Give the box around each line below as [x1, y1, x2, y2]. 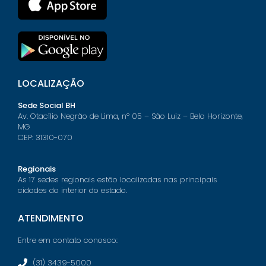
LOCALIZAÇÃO [18, 77, 84, 91]
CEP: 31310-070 [18, 132, 72, 144]
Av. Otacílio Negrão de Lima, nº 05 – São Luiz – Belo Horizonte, [18, 110, 243, 122]
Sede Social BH [18, 100, 75, 112]
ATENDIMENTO [18, 211, 84, 225]
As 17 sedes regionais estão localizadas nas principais [18, 173, 217, 185]
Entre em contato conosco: [18, 234, 118, 246]
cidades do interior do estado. [18, 184, 127, 196]
